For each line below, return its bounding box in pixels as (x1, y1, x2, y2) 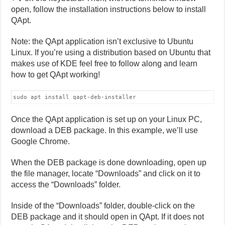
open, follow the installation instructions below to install (11, 5, 206, 14)
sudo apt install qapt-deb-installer (13, 93, 137, 100)
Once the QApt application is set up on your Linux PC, (11, 115, 202, 124)
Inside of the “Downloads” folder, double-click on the (11, 201, 195, 210)
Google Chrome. (11, 137, 70, 146)
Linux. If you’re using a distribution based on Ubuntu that (11, 48, 211, 57)
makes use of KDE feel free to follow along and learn (11, 59, 198, 68)
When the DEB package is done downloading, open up (11, 158, 207, 167)
